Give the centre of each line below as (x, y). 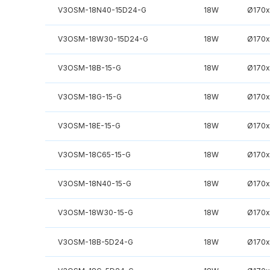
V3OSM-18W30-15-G (95, 213)
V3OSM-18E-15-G (89, 126)
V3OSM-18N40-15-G (94, 184)
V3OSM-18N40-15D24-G (102, 10)
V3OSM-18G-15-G (89, 97)
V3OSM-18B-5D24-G (95, 242)
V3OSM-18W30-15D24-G (103, 39)
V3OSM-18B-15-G (89, 68)
